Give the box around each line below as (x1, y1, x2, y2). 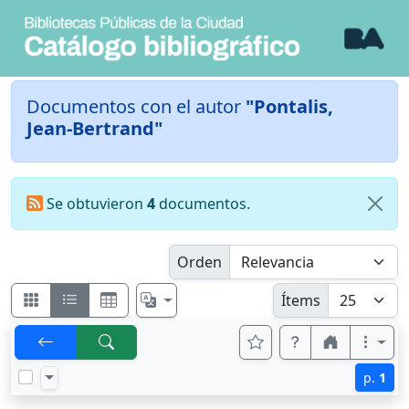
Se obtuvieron (42, 194, 147, 215)
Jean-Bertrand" (26, 116, 163, 142)
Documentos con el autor (26, 94, 246, 120)
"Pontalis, (246, 94, 333, 120)
